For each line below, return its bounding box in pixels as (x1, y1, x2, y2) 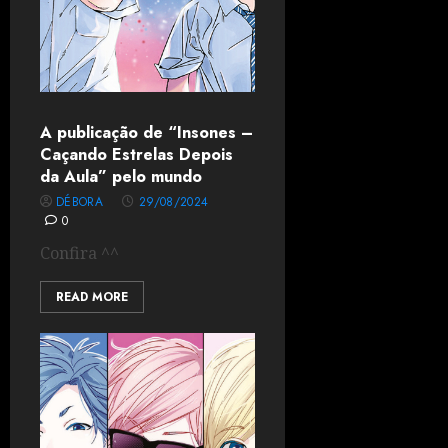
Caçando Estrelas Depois (40, 143, 233, 166)
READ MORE (56, 288, 128, 306)
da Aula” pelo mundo (40, 165, 202, 188)
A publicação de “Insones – (40, 121, 253, 144)
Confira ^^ (40, 242, 119, 264)
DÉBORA (56, 193, 104, 211)
